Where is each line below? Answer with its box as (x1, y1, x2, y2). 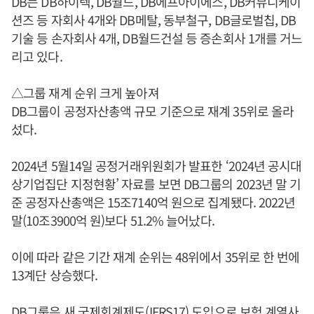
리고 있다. (11, 47, 62, 65)
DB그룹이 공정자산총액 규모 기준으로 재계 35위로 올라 (11, 102, 294, 120)
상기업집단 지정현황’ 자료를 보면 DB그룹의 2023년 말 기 (11, 175, 301, 193)
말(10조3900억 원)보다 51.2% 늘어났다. (11, 211, 214, 229)
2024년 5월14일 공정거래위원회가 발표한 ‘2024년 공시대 (11, 156, 302, 175)
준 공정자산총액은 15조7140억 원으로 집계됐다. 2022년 (11, 193, 296, 211)
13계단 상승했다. (11, 266, 97, 284)
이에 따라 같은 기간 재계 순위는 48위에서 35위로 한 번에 (11, 247, 300, 266)
